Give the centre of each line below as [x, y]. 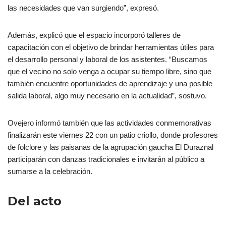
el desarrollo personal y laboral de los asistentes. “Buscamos [107, 60]
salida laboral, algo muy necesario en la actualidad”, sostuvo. [107, 96]
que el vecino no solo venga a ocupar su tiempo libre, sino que [109, 72]
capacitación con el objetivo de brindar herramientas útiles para [111, 47]
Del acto [35, 201]
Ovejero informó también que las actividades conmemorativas [109, 123]
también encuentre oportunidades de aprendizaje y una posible [110, 84]
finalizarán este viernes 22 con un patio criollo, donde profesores [113, 135]
